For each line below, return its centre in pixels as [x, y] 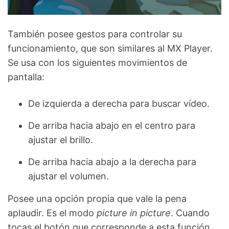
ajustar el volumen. [68, 176]
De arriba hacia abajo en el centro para [112, 126]
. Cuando [190, 213]
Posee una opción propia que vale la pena [97, 199]
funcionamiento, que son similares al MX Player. [110, 49]
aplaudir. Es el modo [52, 213]
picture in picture [134, 213]
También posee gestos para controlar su [95, 34]
